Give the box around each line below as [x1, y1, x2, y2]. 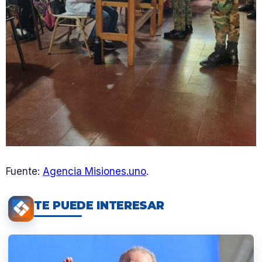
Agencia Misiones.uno [43, 165, 146, 177]
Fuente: [6, 165, 43, 177]
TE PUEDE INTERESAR [34, 199, 164, 213]
